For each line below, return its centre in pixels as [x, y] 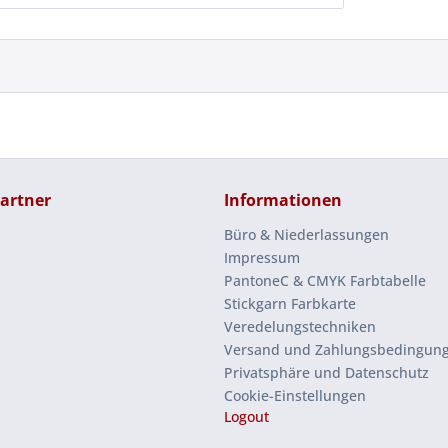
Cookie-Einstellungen [295, 395]
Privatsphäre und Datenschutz [326, 372]
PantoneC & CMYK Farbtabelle [325, 280]
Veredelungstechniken [300, 326]
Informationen [283, 199]
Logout [246, 416]
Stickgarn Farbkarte [290, 303]
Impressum [262, 257]
